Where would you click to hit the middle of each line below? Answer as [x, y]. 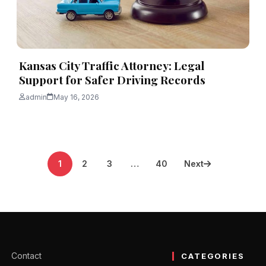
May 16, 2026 [76, 97]
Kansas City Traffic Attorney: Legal [112, 65]
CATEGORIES [213, 256]
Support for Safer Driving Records [113, 79]
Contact [26, 255]
